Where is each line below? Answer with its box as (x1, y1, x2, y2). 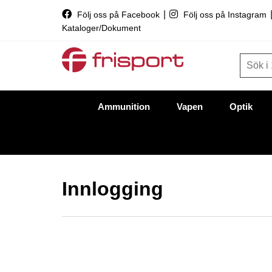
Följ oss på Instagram (181, 10, 269, 19)
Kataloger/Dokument (62, 23, 141, 33)
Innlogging (62, 177, 163, 200)
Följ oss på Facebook (75, 10, 162, 19)
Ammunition (97, 101, 150, 112)
